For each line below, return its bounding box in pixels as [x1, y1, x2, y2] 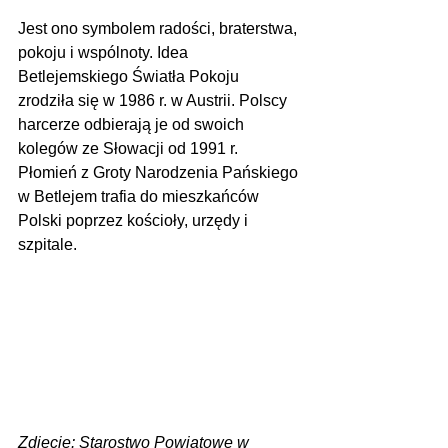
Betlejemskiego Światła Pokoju [18, 68, 243, 85]
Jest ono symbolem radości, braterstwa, [18, 20, 301, 37]
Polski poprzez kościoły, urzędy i [18, 212, 252, 229]
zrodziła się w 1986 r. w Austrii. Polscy [18, 92, 291, 109]
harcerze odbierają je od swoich [18, 116, 248, 133]
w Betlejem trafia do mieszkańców [18, 188, 263, 205]
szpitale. [18, 236, 77, 253]
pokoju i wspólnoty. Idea [18, 44, 192, 61]
